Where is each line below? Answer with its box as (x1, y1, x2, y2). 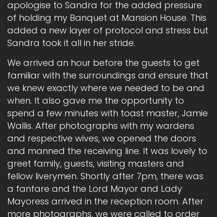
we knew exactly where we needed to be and (7, 82, 204, 94)
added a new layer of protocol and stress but (7, 24, 208, 37)
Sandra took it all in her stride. (7, 37, 135, 49)
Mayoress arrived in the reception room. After (7, 195, 203, 208)
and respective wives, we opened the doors (7, 132, 196, 145)
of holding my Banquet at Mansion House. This (7, 12, 206, 24)
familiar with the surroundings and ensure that (7, 69, 208, 82)
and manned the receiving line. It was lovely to (7, 145, 207, 157)
